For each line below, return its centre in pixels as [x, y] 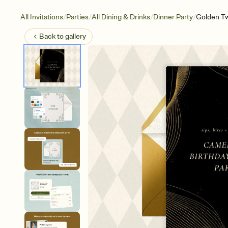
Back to [52, 36]
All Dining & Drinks [121, 17]
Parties [77, 17]
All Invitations [42, 17]
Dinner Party [173, 17]
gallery [76, 36]
